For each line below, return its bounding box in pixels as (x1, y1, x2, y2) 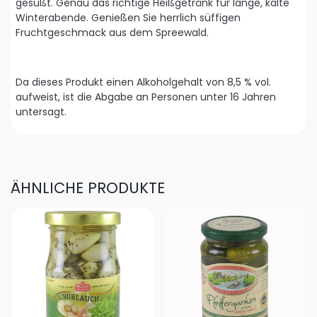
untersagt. (16, 105, 67, 120)
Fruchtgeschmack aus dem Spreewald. (16, 25, 209, 40)
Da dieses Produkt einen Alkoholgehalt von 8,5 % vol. (16, 75, 271, 90)
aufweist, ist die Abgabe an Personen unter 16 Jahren (16, 90, 276, 105)
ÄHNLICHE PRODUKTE (11, 178, 165, 199)
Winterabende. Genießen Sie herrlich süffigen (16, 11, 241, 25)
